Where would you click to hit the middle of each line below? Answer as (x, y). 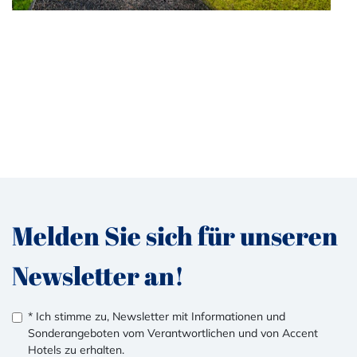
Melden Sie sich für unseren (175, 235)
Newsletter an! (98, 275)
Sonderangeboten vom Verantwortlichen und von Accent (173, 333)
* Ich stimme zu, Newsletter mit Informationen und (157, 316)
